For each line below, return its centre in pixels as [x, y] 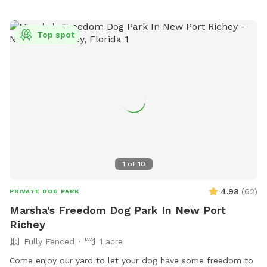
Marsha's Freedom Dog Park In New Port [118, 210]
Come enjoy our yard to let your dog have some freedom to [131, 260]
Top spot [56, 35]
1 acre [111, 241]
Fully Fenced [49, 241]
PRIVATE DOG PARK [44, 191]
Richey [27, 224]
